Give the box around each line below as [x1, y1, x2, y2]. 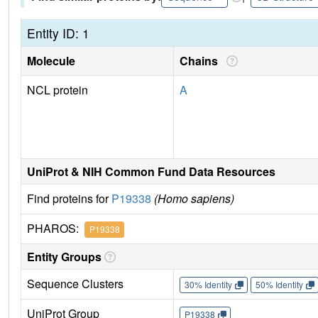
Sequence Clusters [27, 275, 124, 292]
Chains [180, 52, 224, 69]
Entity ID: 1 [27, 23, 89, 42]
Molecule [27, 52, 75, 69]
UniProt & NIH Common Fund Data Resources [27, 163, 275, 180]
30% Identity [184, 278, 232, 291]
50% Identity [255, 278, 303, 291]
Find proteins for [27, 190, 111, 207]
